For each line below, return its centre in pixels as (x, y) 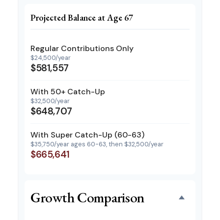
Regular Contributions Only (82, 48)
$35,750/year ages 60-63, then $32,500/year (97, 144)
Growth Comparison (88, 197)
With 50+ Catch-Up (68, 92)
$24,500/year (51, 58)
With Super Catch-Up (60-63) (87, 135)
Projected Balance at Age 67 (82, 17)
